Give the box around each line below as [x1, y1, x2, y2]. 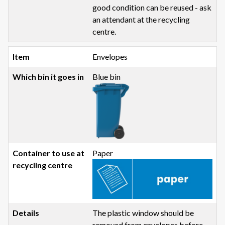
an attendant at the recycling [92, 15, 190, 25]
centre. [92, 27, 117, 37]
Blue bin [92, 72, 121, 82]
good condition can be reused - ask [92, 3, 212, 13]
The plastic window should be [92, 208, 194, 218]
